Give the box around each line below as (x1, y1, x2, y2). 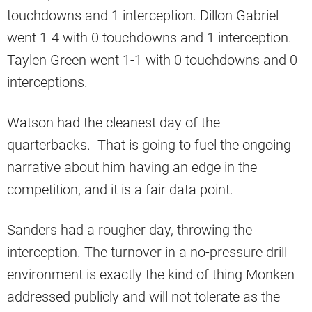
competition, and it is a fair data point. (7, 181, 233, 198)
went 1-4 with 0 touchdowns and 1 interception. (7, 29, 292, 47)
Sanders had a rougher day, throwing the (7, 221, 252, 239)
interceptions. (7, 74, 88, 91)
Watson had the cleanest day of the (7, 114, 220, 132)
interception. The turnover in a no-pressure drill (7, 244, 287, 261)
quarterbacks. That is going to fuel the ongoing (7, 136, 291, 154)
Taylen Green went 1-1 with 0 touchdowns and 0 (7, 52, 297, 69)
